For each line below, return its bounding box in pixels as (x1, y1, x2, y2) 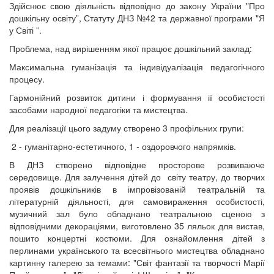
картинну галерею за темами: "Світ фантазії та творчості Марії (9, 256, 265, 268)
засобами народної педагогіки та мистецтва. (9, 103, 188, 116)
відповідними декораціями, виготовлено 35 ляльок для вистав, (9, 220, 265, 232)
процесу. (9, 73, 45, 85)
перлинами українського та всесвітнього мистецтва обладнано (9, 244, 265, 256)
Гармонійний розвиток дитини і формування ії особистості (9, 91, 265, 103)
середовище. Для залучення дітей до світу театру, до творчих (9, 171, 265, 183)
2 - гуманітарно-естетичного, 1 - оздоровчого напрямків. (9, 140, 236, 152)
